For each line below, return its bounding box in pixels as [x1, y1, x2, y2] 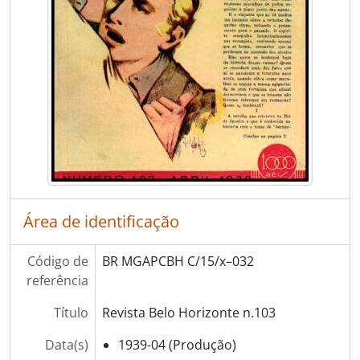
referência [26, 271, 88, 289]
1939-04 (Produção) [117, 335, 236, 354]
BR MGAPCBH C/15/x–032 [101, 252, 254, 270]
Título [53, 303, 88, 321]
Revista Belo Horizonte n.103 [101, 303, 276, 321]
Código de [27, 252, 88, 270]
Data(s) [44, 335, 88, 354]
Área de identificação [23, 210, 179, 232]
